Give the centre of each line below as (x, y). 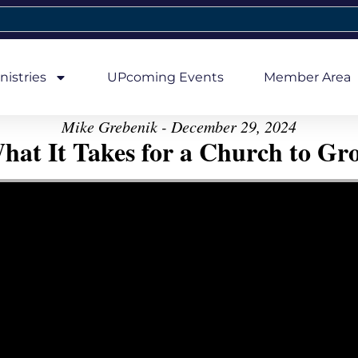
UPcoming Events (165, 77)
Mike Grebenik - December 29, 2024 (179, 126)
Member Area (307, 77)
